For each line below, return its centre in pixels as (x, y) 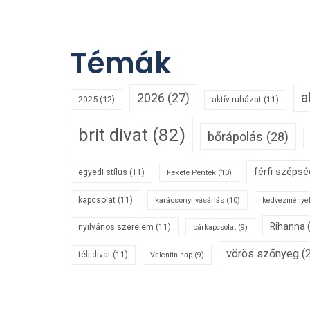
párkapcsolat (215, 228)
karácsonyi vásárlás (190, 200)
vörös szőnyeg (263, 254)
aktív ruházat (237, 100)
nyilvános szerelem (116, 227)
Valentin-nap (171, 255)
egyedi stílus (103, 173)
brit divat (113, 135)
